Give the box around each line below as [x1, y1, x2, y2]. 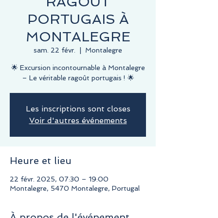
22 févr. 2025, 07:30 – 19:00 [10, 175, 109, 183]
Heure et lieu [10, 154, 72, 166]
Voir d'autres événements [29, 115, 127, 125]
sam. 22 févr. [34, 46, 75, 54]
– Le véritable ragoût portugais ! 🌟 [21, 73, 134, 82]
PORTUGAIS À [27, 11, 129, 27]
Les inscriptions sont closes [25, 104, 130, 113]
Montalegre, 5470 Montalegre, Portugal [10, 184, 140, 192]
